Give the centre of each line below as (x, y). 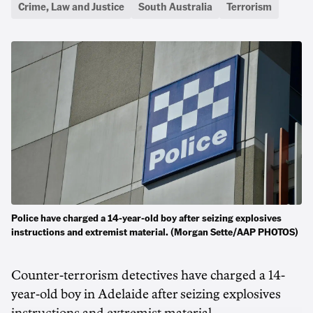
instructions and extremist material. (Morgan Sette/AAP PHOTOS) (155, 231)
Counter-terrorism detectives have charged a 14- (148, 275)
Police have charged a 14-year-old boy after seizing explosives (146, 217)
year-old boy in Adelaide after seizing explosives (146, 294)
